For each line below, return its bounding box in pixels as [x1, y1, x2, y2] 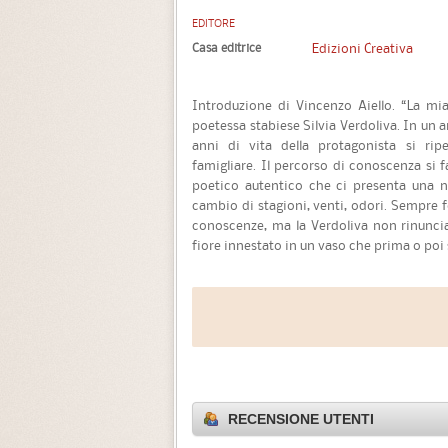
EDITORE [192, 17, 235, 30]
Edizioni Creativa [312, 38, 413, 57]
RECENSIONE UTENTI [228, 411, 374, 428]
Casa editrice [192, 38, 261, 56]
